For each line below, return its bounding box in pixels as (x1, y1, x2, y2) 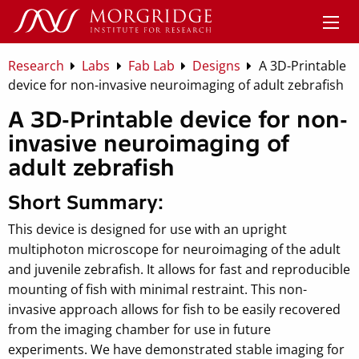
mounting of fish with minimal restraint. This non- (8, 280, 307, 298)
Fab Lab (127, 56, 175, 75)
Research (8, 56, 64, 75)
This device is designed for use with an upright (8, 220, 287, 238)
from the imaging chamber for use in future (8, 320, 271, 338)
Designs (192, 56, 241, 75)
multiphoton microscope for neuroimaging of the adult (8, 240, 341, 258)
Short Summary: (8, 190, 163, 214)
